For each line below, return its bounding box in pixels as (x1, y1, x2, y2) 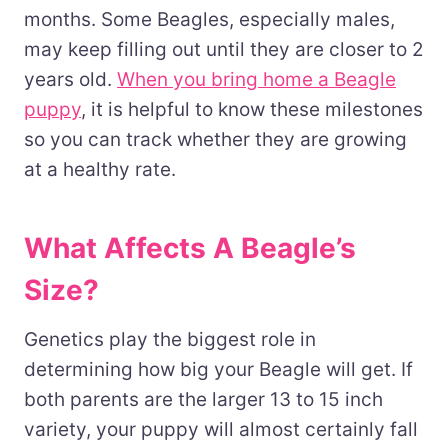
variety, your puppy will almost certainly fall (24, 417, 418, 441)
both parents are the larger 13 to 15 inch (24, 387, 383, 411)
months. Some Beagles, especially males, (24, 7, 395, 31)
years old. (24, 67, 117, 91)
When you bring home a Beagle (117, 67, 396, 91)
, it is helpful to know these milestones (81, 97, 423, 121)
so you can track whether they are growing (24, 127, 407, 151)
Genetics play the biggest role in (24, 327, 316, 351)
